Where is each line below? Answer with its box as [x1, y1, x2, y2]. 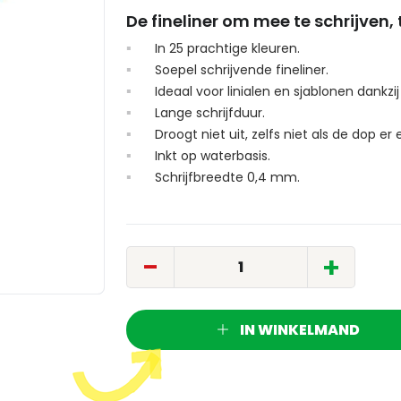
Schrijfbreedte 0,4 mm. [155, 168, 300, 187]
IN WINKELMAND [237, 320, 361, 341]
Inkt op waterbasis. [155, 147, 270, 166]
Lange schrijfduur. [155, 104, 265, 123]
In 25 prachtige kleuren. [155, 39, 300, 58]
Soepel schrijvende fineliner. [155, 61, 328, 80]
